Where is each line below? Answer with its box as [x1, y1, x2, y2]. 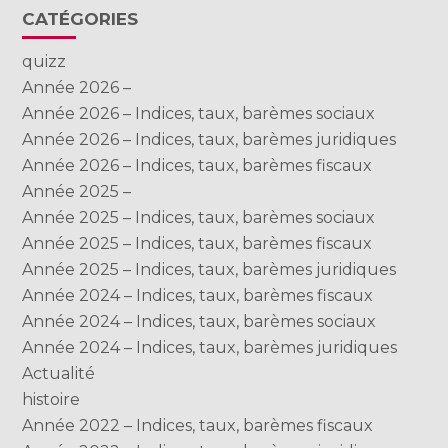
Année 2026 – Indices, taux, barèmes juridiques [22, 130, 397, 150]
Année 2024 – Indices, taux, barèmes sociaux [22, 312, 377, 332]
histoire [22, 390, 81, 410]
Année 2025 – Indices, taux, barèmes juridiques [22, 260, 397, 280]
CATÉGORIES [22, 9, 139, 30]
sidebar [21, 21, 97, 45]
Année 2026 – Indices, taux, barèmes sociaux [22, 104, 376, 124]
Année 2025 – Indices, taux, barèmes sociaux [22, 208, 376, 228]
